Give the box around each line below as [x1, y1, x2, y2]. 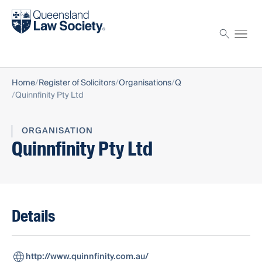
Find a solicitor [12, 4, 72, 19]
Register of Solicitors [39, 76, 115, 91]
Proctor [12, 35, 43, 50]
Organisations [119, 76, 171, 91]
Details [12, 206, 55, 227]
